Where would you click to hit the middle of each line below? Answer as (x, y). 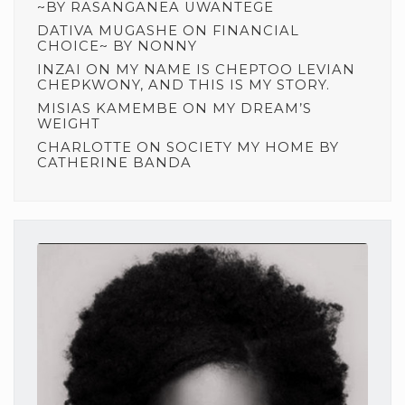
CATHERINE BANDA (114, 162)
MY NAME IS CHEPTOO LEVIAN (235, 69)
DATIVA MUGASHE (108, 30)
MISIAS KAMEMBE (108, 108)
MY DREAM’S (262, 108)
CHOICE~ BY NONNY (117, 46)
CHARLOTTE (85, 147)
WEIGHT (69, 123)
